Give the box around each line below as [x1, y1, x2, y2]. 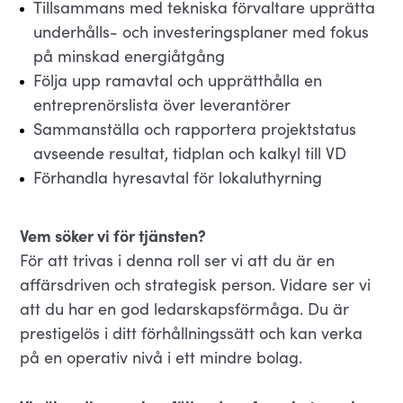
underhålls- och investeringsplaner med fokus [33, 21, 370, 42]
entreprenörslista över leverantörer [33, 94, 291, 115]
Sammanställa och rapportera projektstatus [33, 118, 357, 139]
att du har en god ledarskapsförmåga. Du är [20, 298, 350, 319]
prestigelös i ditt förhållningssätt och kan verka [20, 322, 363, 344]
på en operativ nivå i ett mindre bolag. [20, 346, 303, 368]
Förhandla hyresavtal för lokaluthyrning [33, 166, 323, 188]
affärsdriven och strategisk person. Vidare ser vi [20, 273, 372, 295]
